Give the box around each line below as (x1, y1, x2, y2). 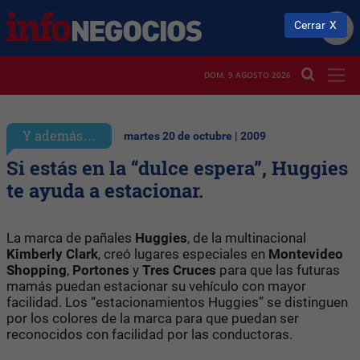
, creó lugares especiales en (98, 245, 268, 262)
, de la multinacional (187, 229, 306, 246)
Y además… (22, 126, 96, 144)
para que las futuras (216, 261, 340, 278)
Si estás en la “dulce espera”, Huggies (6, 154, 348, 181)
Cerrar (294, 18, 326, 32)
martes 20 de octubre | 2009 (124, 129, 266, 143)
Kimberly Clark (6, 245, 98, 262)
